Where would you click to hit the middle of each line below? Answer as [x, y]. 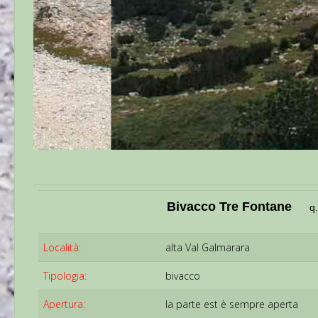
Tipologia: [65, 284]
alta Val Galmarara [208, 256]
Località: [62, 256]
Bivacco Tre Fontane [230, 215]
